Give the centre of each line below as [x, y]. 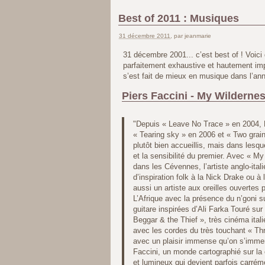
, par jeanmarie [191, 36]
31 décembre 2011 [145, 36]
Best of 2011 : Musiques [178, 18]
